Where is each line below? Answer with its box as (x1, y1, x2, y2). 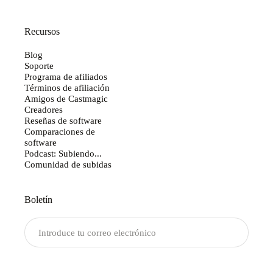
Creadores (24, 104, 63, 115)
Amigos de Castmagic (24, 93, 108, 104)
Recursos (24, 26, 60, 37)
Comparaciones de (24, 126, 95, 137)
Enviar (207, 227, 232, 238)
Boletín (24, 194, 52, 205)
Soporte (24, 60, 54, 71)
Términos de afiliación (24, 82, 110, 93)
